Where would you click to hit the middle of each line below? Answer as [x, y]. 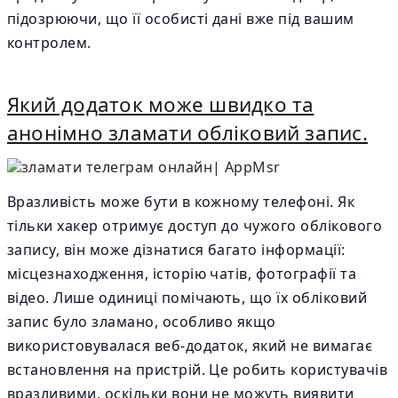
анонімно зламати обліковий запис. [187, 133]
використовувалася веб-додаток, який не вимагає [190, 346]
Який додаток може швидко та [161, 104]
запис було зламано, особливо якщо [142, 322]
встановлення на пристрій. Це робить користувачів [198, 370]
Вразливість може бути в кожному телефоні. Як [181, 202]
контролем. [49, 43]
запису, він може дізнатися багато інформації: [176, 250]
